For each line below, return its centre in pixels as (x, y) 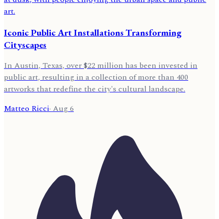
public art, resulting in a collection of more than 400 (96, 77)
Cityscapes (25, 44)
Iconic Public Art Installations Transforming (93, 32)
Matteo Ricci (27, 109)
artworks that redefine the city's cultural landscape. (95, 89)
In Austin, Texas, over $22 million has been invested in (101, 66)
